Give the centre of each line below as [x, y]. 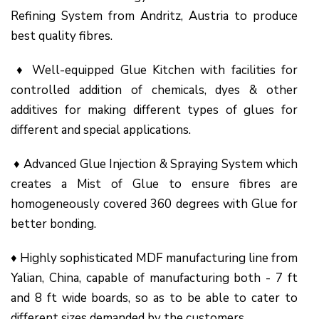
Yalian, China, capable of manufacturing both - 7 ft [154, 278]
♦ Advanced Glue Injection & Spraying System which [154, 164]
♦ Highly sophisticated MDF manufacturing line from [154, 258]
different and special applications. [101, 130]
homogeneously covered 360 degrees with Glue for [154, 204]
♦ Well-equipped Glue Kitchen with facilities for [154, 70]
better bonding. [53, 224]
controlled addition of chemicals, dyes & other [154, 90]
